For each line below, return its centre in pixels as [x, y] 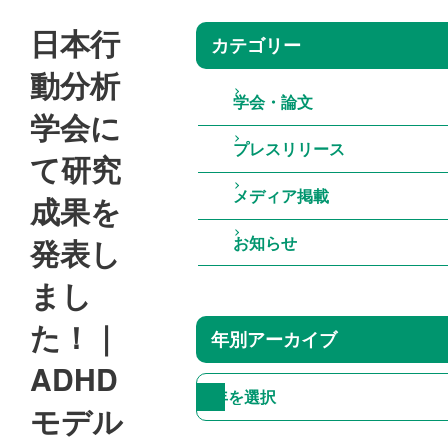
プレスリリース [289, 148]
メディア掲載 [281, 195]
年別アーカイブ [274, 339]
